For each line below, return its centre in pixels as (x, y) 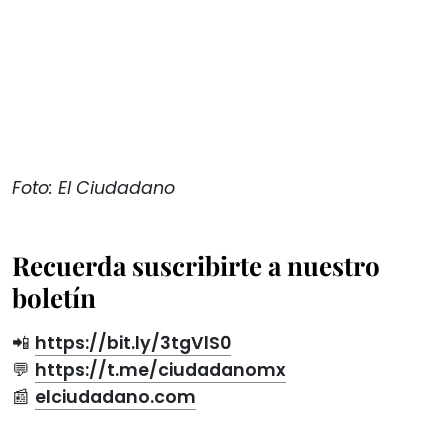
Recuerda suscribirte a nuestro (196, 265)
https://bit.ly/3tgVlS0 (133, 342)
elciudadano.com (115, 396)
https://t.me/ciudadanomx (160, 369)
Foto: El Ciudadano (93, 187)
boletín (54, 297)
